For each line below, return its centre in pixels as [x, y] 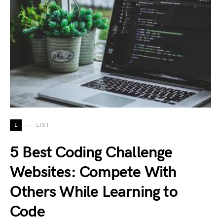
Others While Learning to [94, 192]
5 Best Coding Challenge [91, 153]
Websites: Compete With [93, 172]
